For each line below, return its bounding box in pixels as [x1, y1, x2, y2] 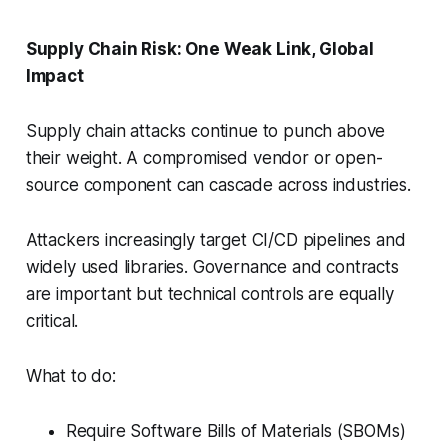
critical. [25, 311, 84, 332]
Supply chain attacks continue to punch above [25, 121, 386, 142]
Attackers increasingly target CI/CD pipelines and [25, 230, 406, 251]
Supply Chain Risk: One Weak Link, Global [25, 39, 374, 60]
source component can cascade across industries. [25, 175, 416, 196]
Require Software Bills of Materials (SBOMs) [65, 421, 406, 442]
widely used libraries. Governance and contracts [25, 257, 399, 278]
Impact [25, 66, 84, 87]
